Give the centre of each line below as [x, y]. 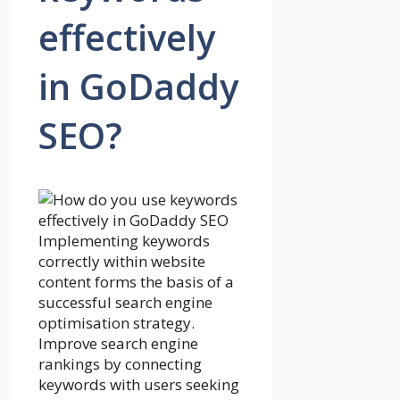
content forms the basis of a [136, 282]
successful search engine [125, 303]
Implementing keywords [124, 241]
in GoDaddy [138, 87]
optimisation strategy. [117, 323]
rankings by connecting [120, 364]
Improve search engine [118, 344]
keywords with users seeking [139, 385]
